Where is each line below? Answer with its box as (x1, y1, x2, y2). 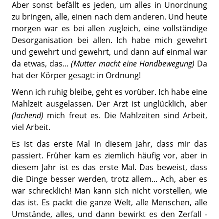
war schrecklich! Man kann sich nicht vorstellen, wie (12, 185, 207, 196)
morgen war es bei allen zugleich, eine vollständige (12, 22, 207, 34)
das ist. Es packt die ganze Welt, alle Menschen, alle (12, 197, 207, 208)
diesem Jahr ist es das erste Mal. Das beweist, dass (12, 161, 207, 173)
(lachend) (12, 109, 44, 121)
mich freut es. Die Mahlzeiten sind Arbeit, (44, 109, 207, 121)
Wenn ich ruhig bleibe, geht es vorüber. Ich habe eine (12, 86, 207, 97)
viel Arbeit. (12, 121, 50, 132)
